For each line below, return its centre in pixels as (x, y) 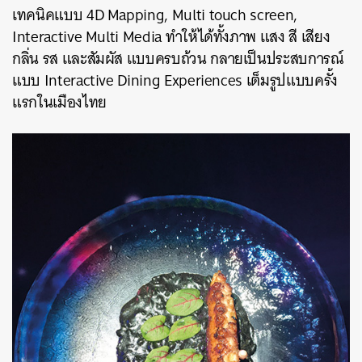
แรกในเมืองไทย (61, 102)
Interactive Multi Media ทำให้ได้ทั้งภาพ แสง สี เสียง (171, 36)
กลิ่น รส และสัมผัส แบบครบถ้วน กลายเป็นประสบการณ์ (178, 58)
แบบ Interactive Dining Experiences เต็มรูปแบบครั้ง (175, 80)
